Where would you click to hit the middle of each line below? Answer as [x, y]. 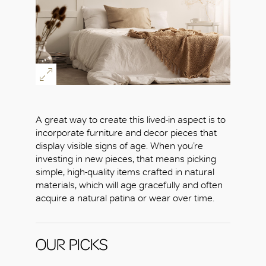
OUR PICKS [72, 245]
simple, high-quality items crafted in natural [125, 172]
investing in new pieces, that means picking [126, 159]
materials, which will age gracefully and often [129, 185]
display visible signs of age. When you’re [119, 146]
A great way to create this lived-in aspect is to [131, 120]
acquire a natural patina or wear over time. [125, 198]
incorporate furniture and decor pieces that [126, 133]
